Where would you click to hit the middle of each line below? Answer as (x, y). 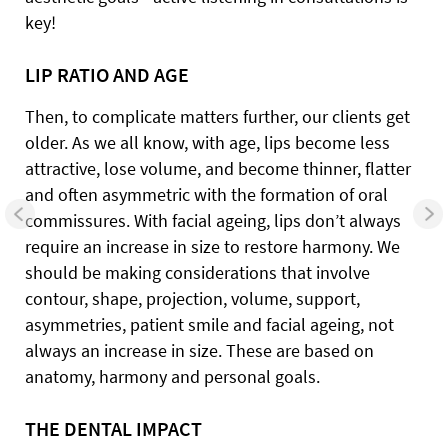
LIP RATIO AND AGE (107, 74)
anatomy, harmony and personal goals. (172, 376)
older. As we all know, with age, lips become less (207, 142)
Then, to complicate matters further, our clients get (217, 116)
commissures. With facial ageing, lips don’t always (213, 220)
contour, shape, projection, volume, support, (192, 298)
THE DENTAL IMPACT (113, 428)
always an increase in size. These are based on (199, 350)
